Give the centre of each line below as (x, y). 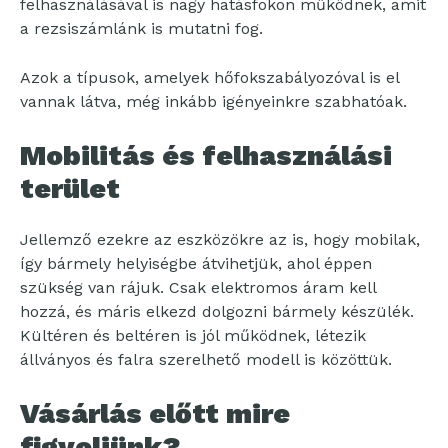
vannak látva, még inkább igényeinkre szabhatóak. (213, 101)
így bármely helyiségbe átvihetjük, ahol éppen (196, 263)
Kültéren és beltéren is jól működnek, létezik (193, 335)
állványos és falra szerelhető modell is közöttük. (206, 359)
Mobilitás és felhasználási (206, 155)
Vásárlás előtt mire (155, 413)
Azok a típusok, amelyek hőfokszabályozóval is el (209, 77)
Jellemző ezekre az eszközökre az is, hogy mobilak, (220, 239)
